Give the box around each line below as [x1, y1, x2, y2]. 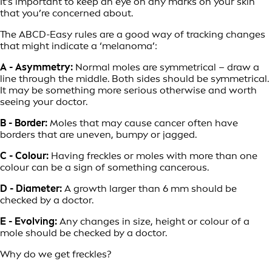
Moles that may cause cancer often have [50, 117, 238, 129]
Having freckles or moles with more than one [51, 149, 257, 161]
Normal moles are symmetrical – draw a [75, 61, 259, 73]
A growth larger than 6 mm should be [64, 182, 237, 194]
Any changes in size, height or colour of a [59, 215, 250, 227]
